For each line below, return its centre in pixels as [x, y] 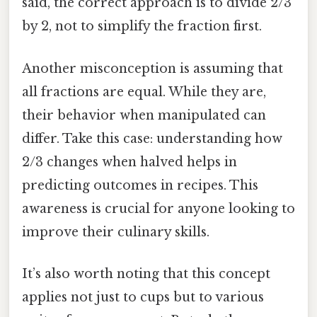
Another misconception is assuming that [152, 68]
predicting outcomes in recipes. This [140, 185]
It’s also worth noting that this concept [146, 273]
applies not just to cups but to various [143, 297]
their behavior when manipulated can [144, 115]
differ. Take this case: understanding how [152, 138]
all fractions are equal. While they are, [144, 92]
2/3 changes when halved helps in [129, 162]
